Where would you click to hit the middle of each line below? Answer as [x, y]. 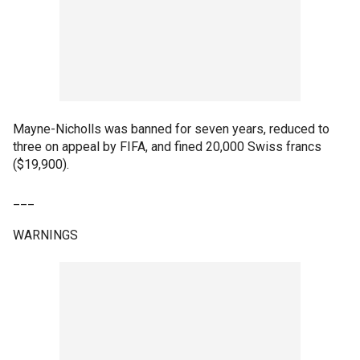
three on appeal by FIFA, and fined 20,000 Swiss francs [167, 146]
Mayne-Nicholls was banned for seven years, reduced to [171, 129]
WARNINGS [45, 235]
